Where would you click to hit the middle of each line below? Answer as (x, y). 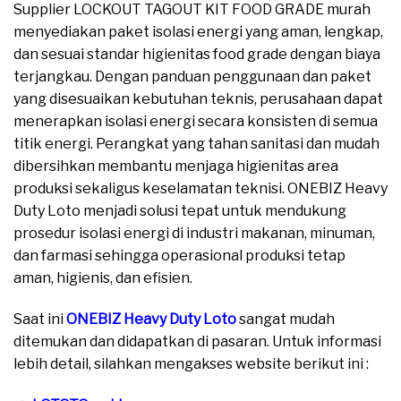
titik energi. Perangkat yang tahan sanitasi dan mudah (196, 144)
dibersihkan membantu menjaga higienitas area (176, 166)
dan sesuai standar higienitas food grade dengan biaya (197, 55)
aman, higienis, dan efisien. (103, 278)
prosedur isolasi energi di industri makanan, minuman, (194, 234)
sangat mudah (286, 320)
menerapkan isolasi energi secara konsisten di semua (196, 122)
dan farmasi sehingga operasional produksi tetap (179, 256)
